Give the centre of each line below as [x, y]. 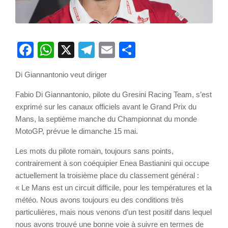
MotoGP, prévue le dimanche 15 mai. [77, 131]
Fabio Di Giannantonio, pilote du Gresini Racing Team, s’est [113, 95]
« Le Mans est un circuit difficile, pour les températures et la [113, 188]
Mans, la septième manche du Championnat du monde [106, 119]
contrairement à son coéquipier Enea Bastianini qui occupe [112, 163]
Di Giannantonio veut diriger [61, 75]
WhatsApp [92, 50]
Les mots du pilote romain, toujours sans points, [94, 151]
